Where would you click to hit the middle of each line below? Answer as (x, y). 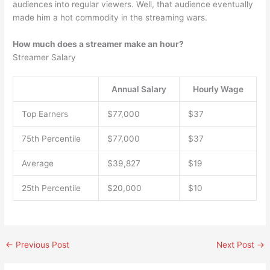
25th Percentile (51, 188)
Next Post (236, 244)
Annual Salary (139, 89)
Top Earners (45, 114)
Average (37, 164)
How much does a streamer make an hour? (99, 44)
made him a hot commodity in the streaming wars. (110, 17)
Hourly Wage (218, 89)
